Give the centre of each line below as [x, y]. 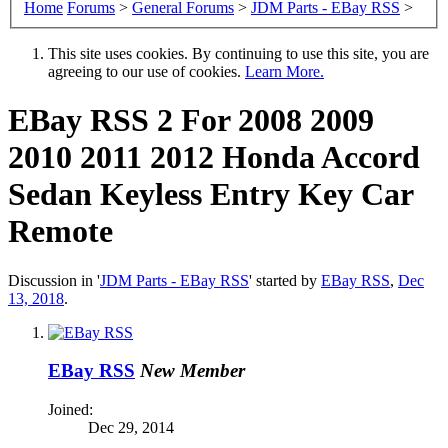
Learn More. [284, 71]
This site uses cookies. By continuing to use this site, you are [238, 53]
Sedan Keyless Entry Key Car [210, 194]
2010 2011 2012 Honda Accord [214, 157]
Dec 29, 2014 [131, 427]
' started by [285, 280]
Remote [60, 231]
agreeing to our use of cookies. [146, 71]
